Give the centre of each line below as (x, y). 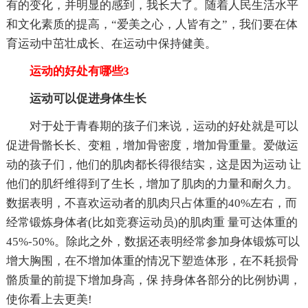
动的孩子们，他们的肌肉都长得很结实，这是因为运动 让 (153, 164)
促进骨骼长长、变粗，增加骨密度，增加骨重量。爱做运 (152, 145)
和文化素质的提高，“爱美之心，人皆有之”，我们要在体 (152, 24)
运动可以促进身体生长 (88, 98)
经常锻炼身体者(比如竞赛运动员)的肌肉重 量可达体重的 (152, 222)
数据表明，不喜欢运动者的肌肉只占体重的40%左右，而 (151, 203)
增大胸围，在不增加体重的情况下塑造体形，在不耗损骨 (152, 261)
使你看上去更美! (49, 299)
